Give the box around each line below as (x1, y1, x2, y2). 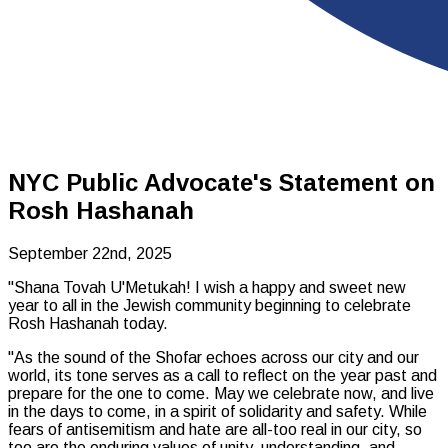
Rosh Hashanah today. (8, 314, 168, 332)
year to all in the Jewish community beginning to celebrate (8, 296, 411, 314)
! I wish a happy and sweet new (186, 278, 406, 296)
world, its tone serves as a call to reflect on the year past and (8, 366, 437, 384)
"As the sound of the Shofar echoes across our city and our (8, 348, 419, 366)
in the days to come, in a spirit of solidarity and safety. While (8, 402, 427, 420)
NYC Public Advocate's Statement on (8, 168, 435, 196)
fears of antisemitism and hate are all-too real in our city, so (8, 420, 422, 438)
